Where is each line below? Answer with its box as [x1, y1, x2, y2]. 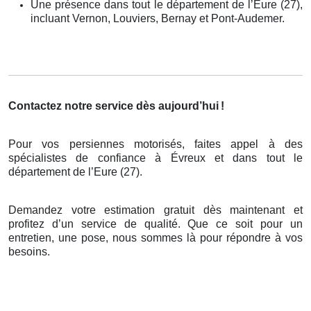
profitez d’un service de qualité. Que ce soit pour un [8, 217, 303, 230]
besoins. [8, 245, 50, 258]
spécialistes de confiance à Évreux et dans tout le [8, 151, 303, 164]
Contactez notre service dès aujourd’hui [8, 99, 219, 112]
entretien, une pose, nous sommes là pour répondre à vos [8, 231, 303, 244]
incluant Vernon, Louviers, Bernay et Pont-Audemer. [31, 12, 285, 24]
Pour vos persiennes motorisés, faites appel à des [8, 137, 303, 150]
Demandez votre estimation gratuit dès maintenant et [8, 203, 303, 216]
